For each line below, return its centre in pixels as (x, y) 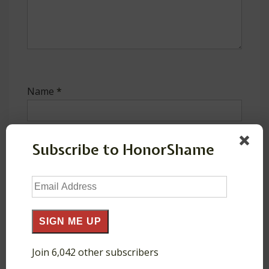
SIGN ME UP (70, 221)
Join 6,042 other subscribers (95, 252)
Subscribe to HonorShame (123, 149)
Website (45, 226)
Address (50, 195)
